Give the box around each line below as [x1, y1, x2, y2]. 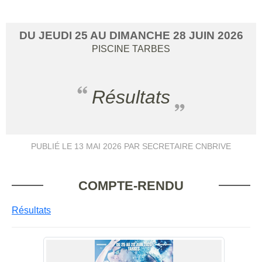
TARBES [132, 43, 170, 54]
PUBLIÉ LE [31, 141, 74, 151]
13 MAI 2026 [74, 141, 122, 151]
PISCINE [92, 43, 130, 54]
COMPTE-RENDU [78, 178, 184, 193]
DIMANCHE [109, 29, 173, 42]
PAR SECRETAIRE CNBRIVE [122, 141, 231, 151]
